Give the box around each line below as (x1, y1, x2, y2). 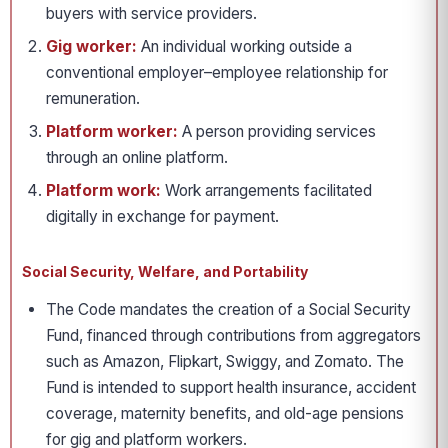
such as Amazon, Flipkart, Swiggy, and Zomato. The (46, 352, 404, 371)
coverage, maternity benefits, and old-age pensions (46, 404, 404, 423)
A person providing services (178, 122, 376, 141)
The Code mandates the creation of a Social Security (46, 300, 411, 319)
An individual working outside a (137, 37, 352, 56)
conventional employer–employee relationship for (46, 63, 388, 82)
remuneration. (46, 89, 140, 108)
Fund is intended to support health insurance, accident (46, 378, 416, 397)
